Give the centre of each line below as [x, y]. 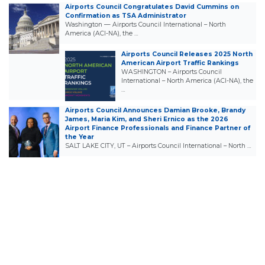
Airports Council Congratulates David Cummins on [152, 7]
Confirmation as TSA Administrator [126, 16]
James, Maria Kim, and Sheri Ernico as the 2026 [147, 119]
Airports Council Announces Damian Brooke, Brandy [155, 111]
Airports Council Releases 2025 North [187, 54]
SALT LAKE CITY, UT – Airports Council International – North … [158, 146]
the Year [80, 137]
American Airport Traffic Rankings [180, 63]
